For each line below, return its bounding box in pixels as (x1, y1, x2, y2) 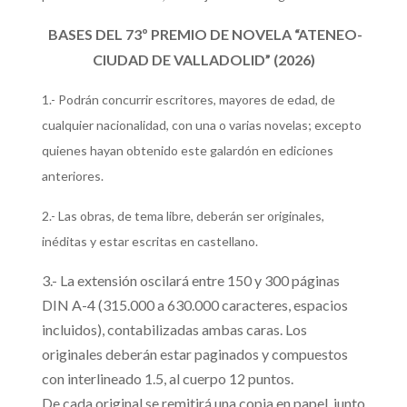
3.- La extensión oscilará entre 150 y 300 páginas (41, 272, 340, 289)
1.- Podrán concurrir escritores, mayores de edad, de (41, 92, 335, 107)
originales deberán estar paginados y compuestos (41, 345, 348, 362)
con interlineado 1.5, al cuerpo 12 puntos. (41, 370, 293, 387)
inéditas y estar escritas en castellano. (41, 233, 258, 249)
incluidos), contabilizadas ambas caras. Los (41, 321, 307, 338)
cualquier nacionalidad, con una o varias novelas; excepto (41, 117, 362, 133)
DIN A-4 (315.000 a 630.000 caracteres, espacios (41, 296, 348, 313)
